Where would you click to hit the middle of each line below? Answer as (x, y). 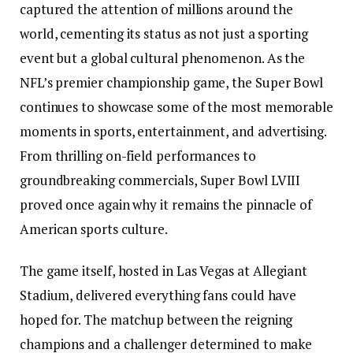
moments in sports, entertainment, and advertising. (173, 131)
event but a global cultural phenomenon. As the (163, 58)
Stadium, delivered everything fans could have (158, 295)
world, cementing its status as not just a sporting (164, 33)
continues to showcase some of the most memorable (176, 106)
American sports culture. (94, 229)
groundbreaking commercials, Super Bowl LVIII (160, 180)
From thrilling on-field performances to (138, 155)
